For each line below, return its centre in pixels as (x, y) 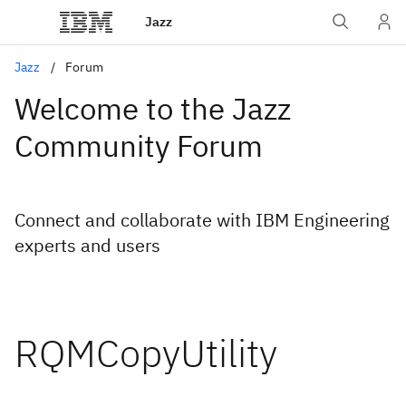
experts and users (87, 245)
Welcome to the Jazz (153, 108)
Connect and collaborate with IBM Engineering (202, 220)
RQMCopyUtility (146, 353)
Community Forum (139, 145)
